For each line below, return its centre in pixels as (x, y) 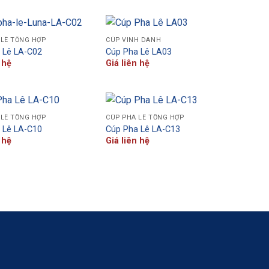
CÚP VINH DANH (134, 40)
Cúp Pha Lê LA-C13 (143, 129)
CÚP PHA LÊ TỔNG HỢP (145, 118)
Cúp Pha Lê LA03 (139, 52)
